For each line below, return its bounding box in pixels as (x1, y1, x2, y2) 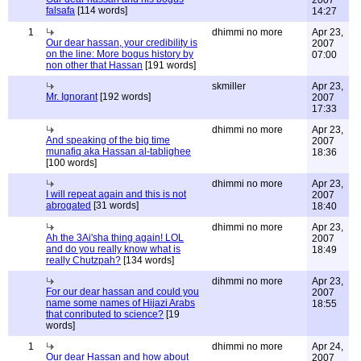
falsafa (46, 5, 75, 16)
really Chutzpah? (46, 255, 121, 266)
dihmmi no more (212, 276, 283, 287)
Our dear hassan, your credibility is (46, 37, 197, 48)
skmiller (212, 81, 246, 92)
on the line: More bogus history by (46, 48, 193, 60)
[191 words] (143, 60, 196, 71)
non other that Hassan (46, 60, 143, 71)
